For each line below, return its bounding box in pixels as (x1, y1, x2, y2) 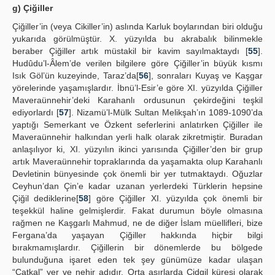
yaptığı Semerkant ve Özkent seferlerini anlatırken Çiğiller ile (12, 120, 263, 130)
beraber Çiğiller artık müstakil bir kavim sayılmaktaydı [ (12, 46, 248, 56)
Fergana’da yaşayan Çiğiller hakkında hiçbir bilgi (12, 230, 263, 240)
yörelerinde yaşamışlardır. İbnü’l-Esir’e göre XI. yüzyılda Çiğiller (12, 83, 263, 93)
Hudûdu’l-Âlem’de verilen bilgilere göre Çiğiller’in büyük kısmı (12, 58, 263, 68)
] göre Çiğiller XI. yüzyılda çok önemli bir (88, 193, 263, 203)
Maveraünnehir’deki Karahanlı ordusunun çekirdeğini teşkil (12, 95, 263, 105)
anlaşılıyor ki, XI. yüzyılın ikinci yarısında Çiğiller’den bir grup (12, 144, 263, 154)
